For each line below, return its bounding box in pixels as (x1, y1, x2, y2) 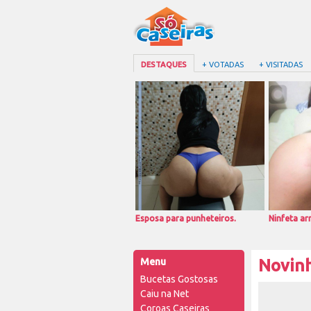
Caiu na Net (140, 288, 189, 299)
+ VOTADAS (202, 60, 244, 69)
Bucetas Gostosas (140, 274, 218, 285)
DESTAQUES (141, 60, 187, 69)
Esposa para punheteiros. (135, 214, 236, 223)
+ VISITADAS (259, 60, 303, 69)
